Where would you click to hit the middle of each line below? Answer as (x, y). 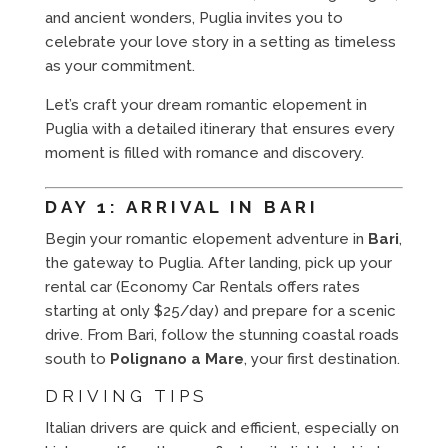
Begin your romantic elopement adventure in (206, 238)
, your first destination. (321, 358)
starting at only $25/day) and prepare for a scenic (220, 310)
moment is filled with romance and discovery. (204, 152)
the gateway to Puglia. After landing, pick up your (218, 262)
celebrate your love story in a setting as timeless (220, 41)
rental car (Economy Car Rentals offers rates (202, 286)
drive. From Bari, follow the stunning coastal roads (221, 334)
